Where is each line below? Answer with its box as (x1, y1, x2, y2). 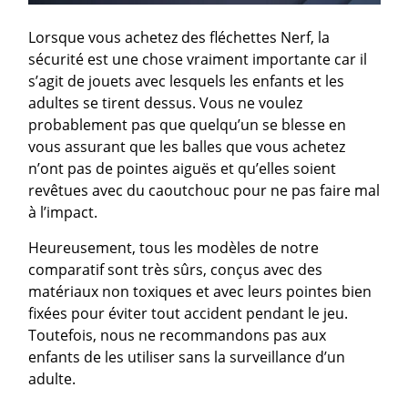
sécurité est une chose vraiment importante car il (28, 48, 368, 69)
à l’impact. (28, 201, 98, 222)
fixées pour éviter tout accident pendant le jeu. (28, 302, 349, 323)
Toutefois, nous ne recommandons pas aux (28, 324, 327, 345)
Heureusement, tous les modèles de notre (28, 237, 320, 258)
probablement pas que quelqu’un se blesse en (28, 114, 347, 135)
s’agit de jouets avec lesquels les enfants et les (28, 70, 345, 91)
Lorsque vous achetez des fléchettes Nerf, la (28, 26, 331, 47)
